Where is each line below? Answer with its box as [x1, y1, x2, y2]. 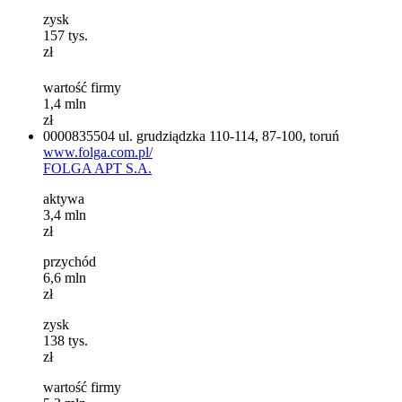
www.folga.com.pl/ [43, 144, 153, 160]
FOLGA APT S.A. [43, 160, 152, 176]
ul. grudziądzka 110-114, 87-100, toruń [118, 127, 339, 144]
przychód [43, 253, 96, 269]
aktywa [43, 190, 84, 206]
